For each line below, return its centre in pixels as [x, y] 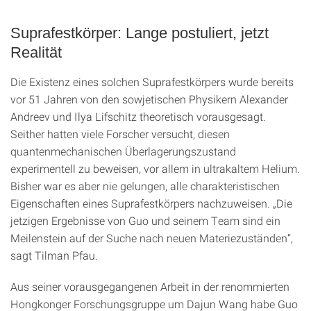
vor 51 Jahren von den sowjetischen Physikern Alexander [149, 99]
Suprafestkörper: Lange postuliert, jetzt [140, 33]
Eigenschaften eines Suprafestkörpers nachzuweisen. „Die [151, 203]
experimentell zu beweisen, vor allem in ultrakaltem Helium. [155, 169]
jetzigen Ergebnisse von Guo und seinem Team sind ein [145, 221]
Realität [36, 53]
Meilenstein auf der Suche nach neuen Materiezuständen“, [152, 238]
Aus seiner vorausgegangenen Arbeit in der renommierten [150, 287]
